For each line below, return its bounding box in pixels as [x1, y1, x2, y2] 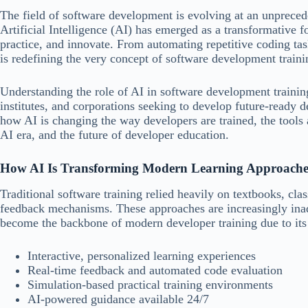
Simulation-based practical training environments [27, 277, 273, 291]
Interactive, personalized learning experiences [27, 248, 256, 263]
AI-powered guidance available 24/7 [27, 291, 209, 306]
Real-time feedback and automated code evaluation [27, 263, 283, 277]
